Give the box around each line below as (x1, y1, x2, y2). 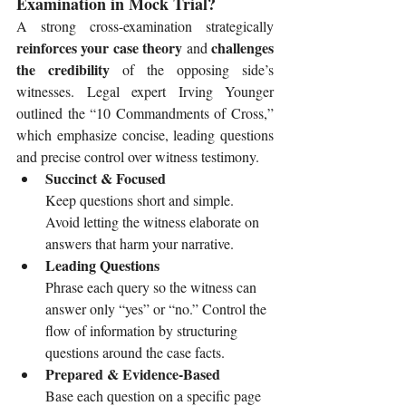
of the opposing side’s (110, 60, 274, 80)
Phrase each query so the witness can (45, 277, 260, 297)
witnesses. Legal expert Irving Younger (16, 82, 274, 101)
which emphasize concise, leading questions (16, 125, 274, 145)
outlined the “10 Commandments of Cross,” (16, 103, 274, 123)
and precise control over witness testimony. (16, 147, 259, 167)
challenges (211, 37, 275, 59)
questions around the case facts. (45, 343, 225, 362)
